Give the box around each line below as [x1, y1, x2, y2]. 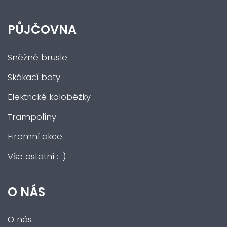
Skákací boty [8, 71, 60, 83]
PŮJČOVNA [8, 21, 77, 38]
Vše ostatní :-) [8, 150, 66, 162]
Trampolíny [8, 111, 56, 123]
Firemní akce [8, 131, 62, 142]
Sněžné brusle [8, 52, 67, 63]
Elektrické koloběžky [8, 91, 91, 103]
